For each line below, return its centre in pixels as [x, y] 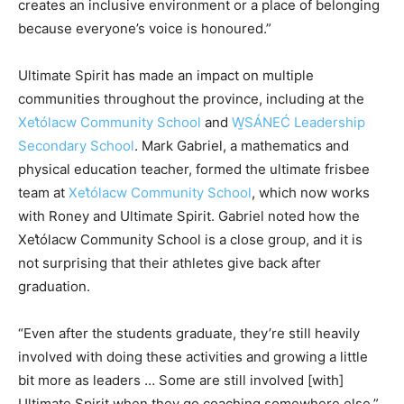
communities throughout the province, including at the [191, 99]
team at [43, 193]
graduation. [54, 287]
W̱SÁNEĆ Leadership [298, 123]
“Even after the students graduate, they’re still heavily [189, 334]
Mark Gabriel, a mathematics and [245, 146]
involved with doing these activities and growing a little [193, 357]
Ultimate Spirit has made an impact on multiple [166, 76]
